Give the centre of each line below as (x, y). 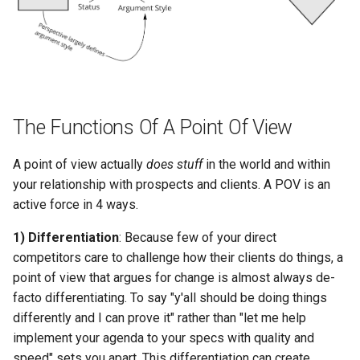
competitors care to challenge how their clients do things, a (178, 258)
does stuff (174, 165)
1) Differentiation (66, 238)
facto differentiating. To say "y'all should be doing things (170, 298)
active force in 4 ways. (76, 205)
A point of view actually (80, 165)
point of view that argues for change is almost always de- (174, 278)
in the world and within (266, 165)
